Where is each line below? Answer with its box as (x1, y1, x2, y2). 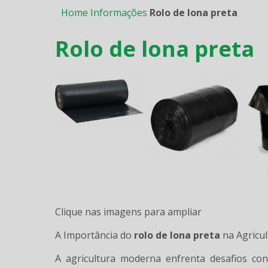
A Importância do (55, 228, 134, 242)
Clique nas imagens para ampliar (55, 205, 202, 218)
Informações (90, 6, 147, 19)
